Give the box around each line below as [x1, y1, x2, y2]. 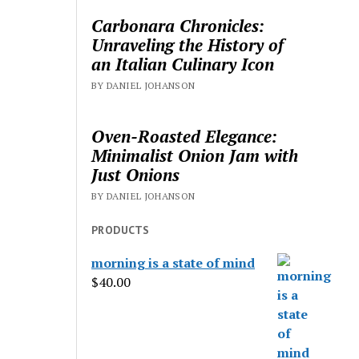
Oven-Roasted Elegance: [91, 125, 278, 148]
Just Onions [91, 163, 180, 187]
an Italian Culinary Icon [91, 53, 275, 76]
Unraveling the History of [91, 34, 284, 57]
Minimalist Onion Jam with [91, 144, 299, 167]
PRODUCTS [91, 223, 150, 238]
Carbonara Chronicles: [91, 14, 265, 38]
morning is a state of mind [91, 254, 256, 272]
